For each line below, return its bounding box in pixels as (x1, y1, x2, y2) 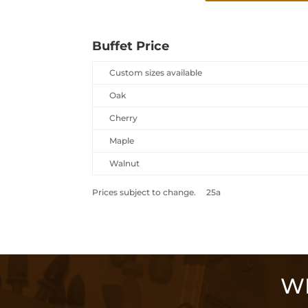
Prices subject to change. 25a (92, 186, 221, 197)
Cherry (109, 112, 138, 123)
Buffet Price (92, 38, 170, 54)
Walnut (109, 157, 140, 168)
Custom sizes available (109, 67, 203, 78)
